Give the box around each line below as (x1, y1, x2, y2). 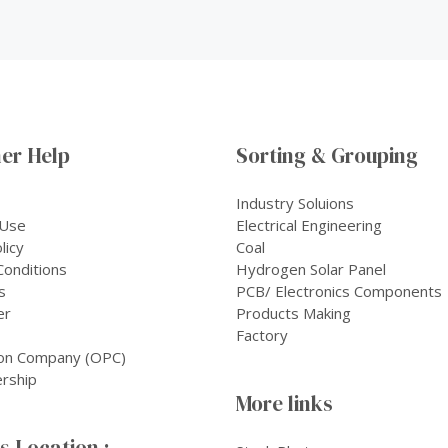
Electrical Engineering (236, 214, 382, 235)
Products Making (236, 302, 351, 323)
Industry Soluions (236, 192, 354, 213)
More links (236, 388, 333, 418)
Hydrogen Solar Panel (236, 258, 386, 279)
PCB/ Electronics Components (236, 280, 442, 301)
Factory (236, 324, 288, 345)
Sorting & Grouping (236, 140, 418, 170)
